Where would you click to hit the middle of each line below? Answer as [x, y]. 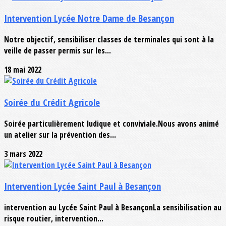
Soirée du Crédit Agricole [52, 102]
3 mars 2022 [23, 154]
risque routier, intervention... [54, 219]
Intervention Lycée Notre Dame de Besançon [89, 18]
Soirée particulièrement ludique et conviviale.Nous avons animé [111, 123]
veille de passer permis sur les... [58, 51]
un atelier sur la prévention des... [60, 134]
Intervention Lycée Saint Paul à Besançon [82, 186]
